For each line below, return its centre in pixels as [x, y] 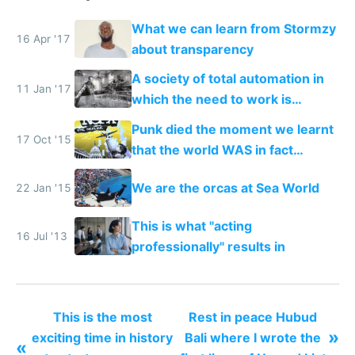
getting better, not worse [209, 170]
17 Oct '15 [44, 139]
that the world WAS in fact [212, 149]
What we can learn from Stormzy [233, 29]
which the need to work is [211, 99]
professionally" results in [208, 247]
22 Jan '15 [44, 187]
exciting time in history [102, 337]
